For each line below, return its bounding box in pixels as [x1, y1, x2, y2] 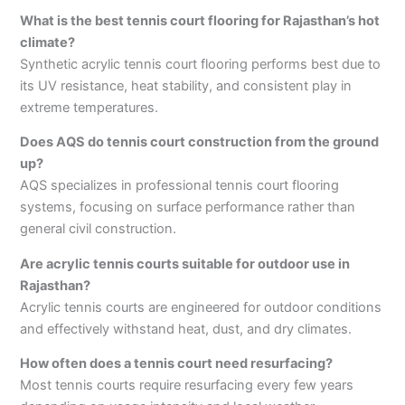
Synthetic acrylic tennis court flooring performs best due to [20, 55, 381, 72]
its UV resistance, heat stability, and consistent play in [20, 77, 353, 94]
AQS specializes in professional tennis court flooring [20, 177, 340, 194]
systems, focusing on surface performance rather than [20, 199, 356, 216]
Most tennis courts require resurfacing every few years [20, 377, 354, 394]
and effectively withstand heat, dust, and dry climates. [20, 320, 353, 337]
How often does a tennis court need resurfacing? [20, 355, 334, 372]
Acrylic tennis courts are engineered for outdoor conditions [20, 298, 382, 316]
